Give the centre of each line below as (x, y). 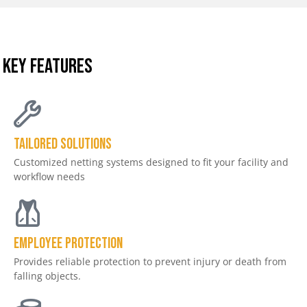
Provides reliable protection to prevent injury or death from (150, 261)
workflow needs (49, 176)
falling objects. (47, 275)
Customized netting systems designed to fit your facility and (151, 162)
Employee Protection (68, 243)
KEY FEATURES (48, 66)
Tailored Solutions (63, 144)
